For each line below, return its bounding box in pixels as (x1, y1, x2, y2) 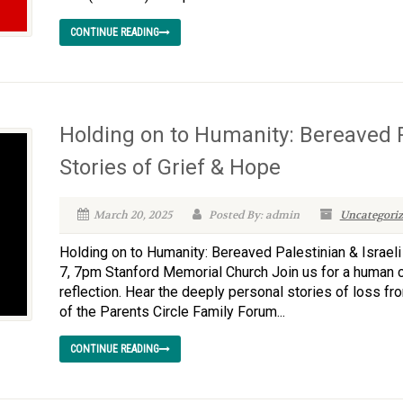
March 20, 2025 (93, 208, 172, 222)
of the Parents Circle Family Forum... (58, 303, 285, 320)
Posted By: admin (205, 208, 300, 222)
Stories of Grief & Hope (58, 155, 281, 180)
